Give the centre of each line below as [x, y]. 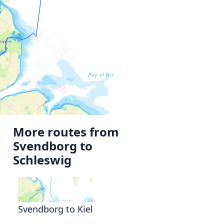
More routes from [66, 132]
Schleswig [42, 160]
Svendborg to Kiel [55, 209]
